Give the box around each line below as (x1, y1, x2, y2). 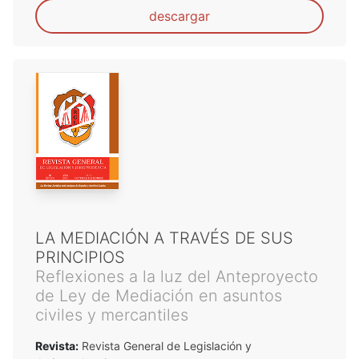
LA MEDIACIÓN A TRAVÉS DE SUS (35, 228, 293, 248)
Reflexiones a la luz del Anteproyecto (35, 266, 318, 286)
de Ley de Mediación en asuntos (35, 285, 282, 305)
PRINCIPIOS (35, 247, 125, 267)
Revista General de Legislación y (79, 338, 252, 353)
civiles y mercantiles (35, 305, 188, 325)
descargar (149, 7, 210, 24)
